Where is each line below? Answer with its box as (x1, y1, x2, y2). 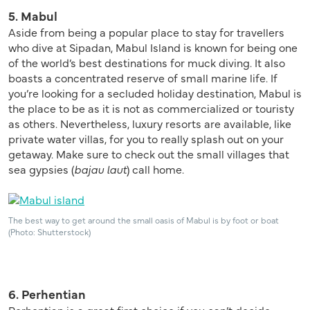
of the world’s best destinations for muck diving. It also (8, 54, 285, 70)
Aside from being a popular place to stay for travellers (8, 24, 284, 39)
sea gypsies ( (8, 161, 74, 176)
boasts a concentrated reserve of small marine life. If (8, 69, 277, 85)
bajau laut (74, 161, 127, 176)
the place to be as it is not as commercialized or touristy (8, 100, 294, 116)
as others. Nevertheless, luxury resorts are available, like (8, 115, 291, 131)
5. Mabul (8, 6, 57, 24)
